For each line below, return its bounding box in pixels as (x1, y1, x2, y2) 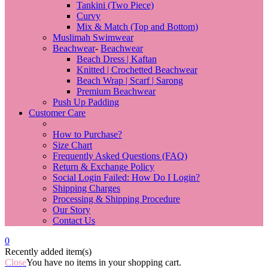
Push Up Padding (53, 97, 119, 107)
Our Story (53, 205, 90, 215)
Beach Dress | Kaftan (77, 54, 157, 64)
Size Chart (53, 140, 92, 150)
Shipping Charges (53, 183, 120, 193)
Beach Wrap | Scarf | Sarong (77, 75, 183, 86)
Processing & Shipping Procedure (53, 194, 180, 204)
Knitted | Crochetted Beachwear (77, 65, 197, 75)
